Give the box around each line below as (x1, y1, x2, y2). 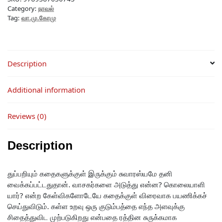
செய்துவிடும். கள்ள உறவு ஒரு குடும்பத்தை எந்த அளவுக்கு (7, 201, 185, 211)
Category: (7, 4, 38, 13)
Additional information (7, 84, 85, 95)
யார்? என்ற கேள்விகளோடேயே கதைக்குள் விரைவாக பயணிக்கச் (7, 190, 207, 200)
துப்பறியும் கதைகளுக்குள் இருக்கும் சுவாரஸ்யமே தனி (7, 168, 172, 178)
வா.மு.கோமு (21, 13, 56, 23)
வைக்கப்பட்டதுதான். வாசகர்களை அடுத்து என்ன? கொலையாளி (7, 179, 205, 189)
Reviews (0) (7, 111, 47, 121)
